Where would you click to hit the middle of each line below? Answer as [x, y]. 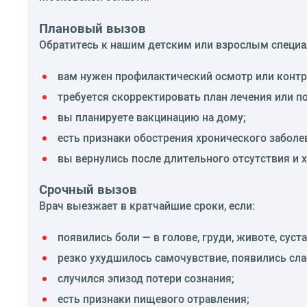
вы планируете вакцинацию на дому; [152, 117]
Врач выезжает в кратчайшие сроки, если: [147, 206]
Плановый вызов [93, 28]
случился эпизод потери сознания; [146, 278]
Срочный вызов [88, 189]
